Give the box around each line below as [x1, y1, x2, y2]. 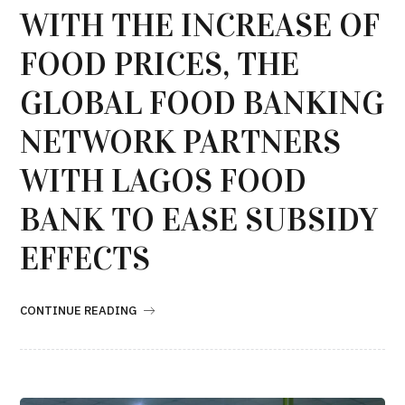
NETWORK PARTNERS [20, 121, 342, 162]
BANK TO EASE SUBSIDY [20, 199, 379, 240]
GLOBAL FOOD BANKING [20, 82, 385, 123]
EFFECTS [20, 238, 151, 278]
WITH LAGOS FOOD [20, 160, 307, 201]
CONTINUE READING [20, 302, 137, 318]
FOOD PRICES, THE [20, 43, 300, 84]
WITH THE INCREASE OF [20, 5, 381, 45]
